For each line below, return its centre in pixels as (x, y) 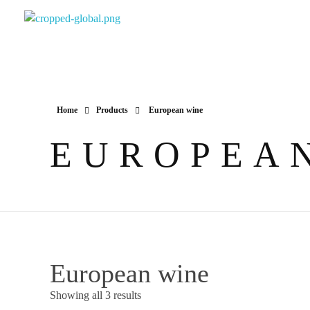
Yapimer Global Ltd (38, 36)
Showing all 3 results (95, 295)
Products (112, 110)
